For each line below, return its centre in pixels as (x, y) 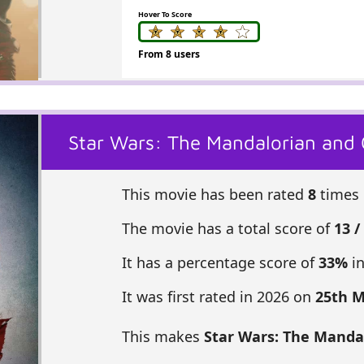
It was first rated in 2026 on (218, 296)
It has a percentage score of (220, 262)
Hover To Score (165, 14)
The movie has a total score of (227, 228)
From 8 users (169, 54)
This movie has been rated (214, 194)
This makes (162, 336)
